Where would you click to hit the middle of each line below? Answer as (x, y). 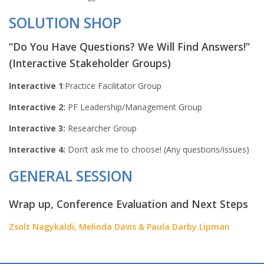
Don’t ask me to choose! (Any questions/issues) (157, 149)
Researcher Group (101, 128)
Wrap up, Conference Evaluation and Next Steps (128, 204)
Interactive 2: (37, 107)
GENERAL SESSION (71, 176)
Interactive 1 (36, 85)
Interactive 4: (37, 149)
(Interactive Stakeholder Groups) (90, 63)
